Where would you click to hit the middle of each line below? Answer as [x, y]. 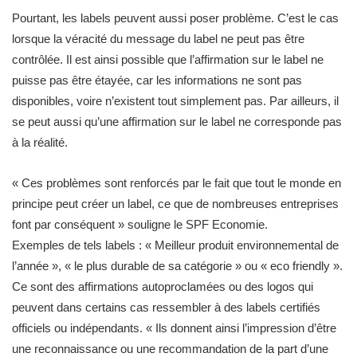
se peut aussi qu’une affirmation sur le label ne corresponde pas [177, 122]
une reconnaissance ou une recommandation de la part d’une [170, 349]
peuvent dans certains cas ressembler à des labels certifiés [166, 307]
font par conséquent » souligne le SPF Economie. [140, 224]
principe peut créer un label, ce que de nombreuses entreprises [175, 204]
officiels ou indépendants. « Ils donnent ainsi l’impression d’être [174, 328]
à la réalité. [40, 142]
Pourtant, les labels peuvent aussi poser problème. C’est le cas [175, 18]
